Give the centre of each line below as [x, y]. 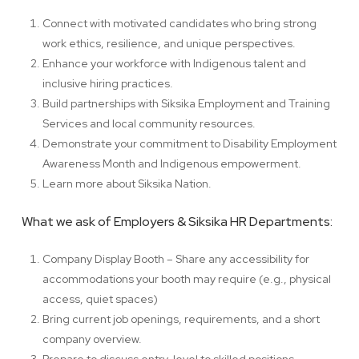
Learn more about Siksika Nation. [127, 184]
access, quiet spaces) [101, 299]
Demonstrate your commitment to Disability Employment [190, 143]
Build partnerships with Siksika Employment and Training [187, 103]
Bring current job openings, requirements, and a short [182, 319]
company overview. [93, 339]
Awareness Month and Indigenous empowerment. [172, 163]
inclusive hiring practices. [108, 83]
